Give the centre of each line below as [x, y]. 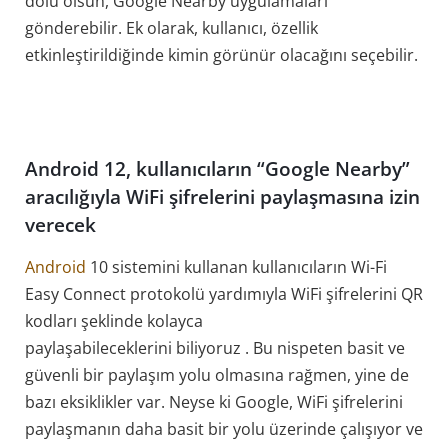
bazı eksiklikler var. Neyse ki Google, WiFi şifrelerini [214, 401]
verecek [60, 225]
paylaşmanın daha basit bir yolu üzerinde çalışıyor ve [224, 428]
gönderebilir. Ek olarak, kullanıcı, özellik [171, 27]
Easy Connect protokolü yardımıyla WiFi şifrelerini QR [224, 293]
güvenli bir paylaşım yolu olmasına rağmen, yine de [217, 374]
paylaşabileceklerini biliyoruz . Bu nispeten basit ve [215, 347]
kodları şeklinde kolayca [114, 320]
